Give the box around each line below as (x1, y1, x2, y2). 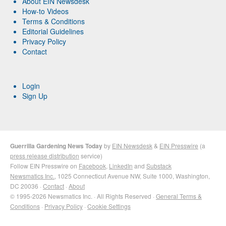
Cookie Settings (87, 201, 131, 210)
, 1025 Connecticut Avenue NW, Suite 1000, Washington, (54, 171, 210, 180)
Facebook (79, 161, 106, 170)
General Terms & (156, 191, 202, 200)
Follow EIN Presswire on (10, 161, 79, 170)
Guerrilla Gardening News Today (10, 141, 102, 150)
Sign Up (22, 90, 48, 101)
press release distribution (10, 151, 79, 160)
